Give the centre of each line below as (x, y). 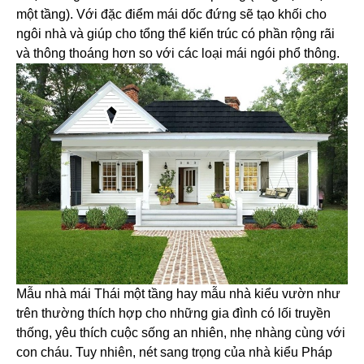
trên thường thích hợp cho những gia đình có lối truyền (173, 314)
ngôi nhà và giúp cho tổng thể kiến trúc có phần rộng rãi (175, 34)
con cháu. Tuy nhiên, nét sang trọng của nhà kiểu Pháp (174, 353)
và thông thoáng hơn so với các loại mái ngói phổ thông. (178, 54)
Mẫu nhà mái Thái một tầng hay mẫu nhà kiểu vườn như (178, 294)
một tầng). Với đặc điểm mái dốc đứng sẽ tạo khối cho (171, 15)
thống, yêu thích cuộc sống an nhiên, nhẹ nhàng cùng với (181, 333)
